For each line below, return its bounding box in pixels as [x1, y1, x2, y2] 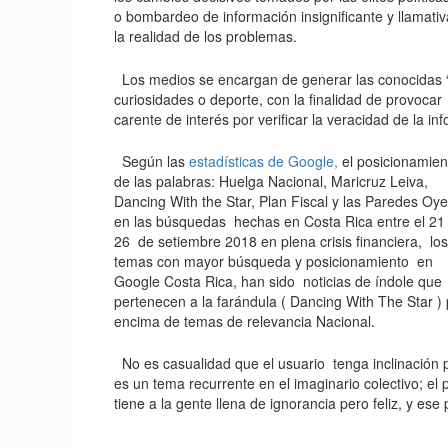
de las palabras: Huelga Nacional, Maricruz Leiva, [114, 171, 428, 192]
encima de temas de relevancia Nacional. [114, 311, 383, 332]
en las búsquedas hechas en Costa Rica [114, 211, 373, 232]
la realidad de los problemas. [114, 26, 297, 47]
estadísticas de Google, [189, 151, 338, 172]
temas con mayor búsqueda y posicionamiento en [114, 251, 433, 272]
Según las [114, 151, 189, 172]
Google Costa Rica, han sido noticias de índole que [114, 271, 442, 292]
